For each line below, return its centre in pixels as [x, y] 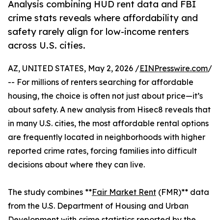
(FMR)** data [183, 192]
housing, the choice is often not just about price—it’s [105, 96]
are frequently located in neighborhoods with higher [107, 137]
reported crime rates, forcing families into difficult [102, 151]
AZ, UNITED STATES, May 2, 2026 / [74, 69]
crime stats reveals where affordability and [103, 18]
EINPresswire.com [174, 69]
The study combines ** [50, 192]
